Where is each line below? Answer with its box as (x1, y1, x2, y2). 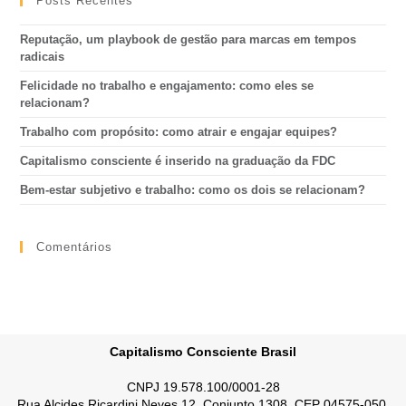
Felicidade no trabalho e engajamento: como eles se (20, 79, 314, 93)
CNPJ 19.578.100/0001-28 (126, 380, 280, 395)
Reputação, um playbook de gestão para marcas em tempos (20, 33, 357, 47)
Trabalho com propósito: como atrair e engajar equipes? (20, 125, 342, 140)
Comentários (36, 240, 113, 255)
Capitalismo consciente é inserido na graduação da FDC (20, 154, 336, 169)
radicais (20, 50, 65, 64)
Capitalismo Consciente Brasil (110, 344, 296, 360)
